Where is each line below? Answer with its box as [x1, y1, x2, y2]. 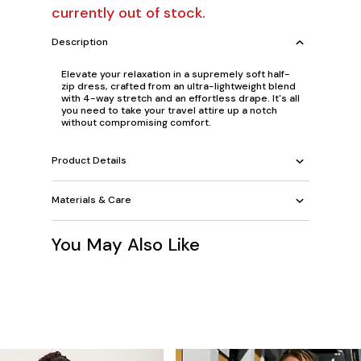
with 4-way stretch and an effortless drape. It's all [61, 91, 300, 105]
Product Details [52, 154, 127, 167]
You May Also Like [52, 232, 200, 256]
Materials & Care [52, 193, 131, 206]
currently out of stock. [52, 2, 205, 23]
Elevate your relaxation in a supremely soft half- [61, 67, 290, 81]
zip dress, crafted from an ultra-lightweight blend [61, 79, 296, 93]
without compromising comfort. [61, 115, 211, 129]
